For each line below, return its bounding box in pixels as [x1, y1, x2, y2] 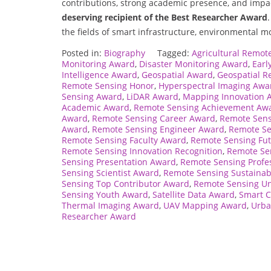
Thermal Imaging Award [62, 199, 159, 211]
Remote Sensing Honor [62, 79, 154, 91]
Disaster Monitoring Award [139, 57, 248, 70]
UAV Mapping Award [163, 199, 247, 211]
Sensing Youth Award [62, 188, 148, 200]
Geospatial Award [142, 68, 213, 80]
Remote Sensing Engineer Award [92, 123, 224, 135]
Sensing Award [62, 90, 122, 102]
